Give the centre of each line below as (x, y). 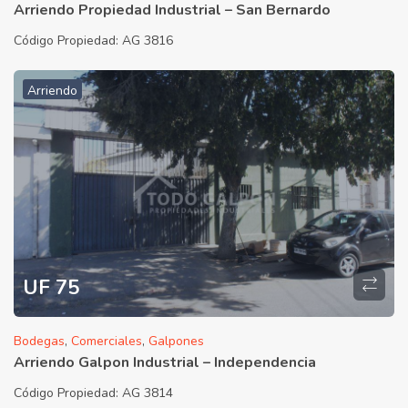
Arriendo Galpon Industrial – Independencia (165, 362)
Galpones (176, 341)
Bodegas (39, 341)
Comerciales (107, 341)
